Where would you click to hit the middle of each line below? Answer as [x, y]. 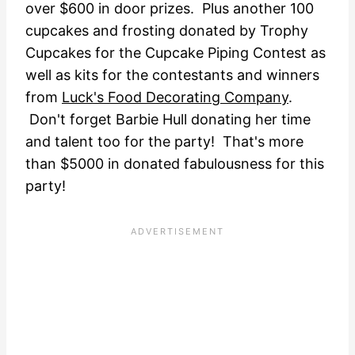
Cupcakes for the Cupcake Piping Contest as [176, 52]
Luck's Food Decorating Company [175, 97]
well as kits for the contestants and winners [172, 74]
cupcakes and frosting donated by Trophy [167, 30]
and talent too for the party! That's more [164, 141]
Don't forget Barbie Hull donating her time [168, 119]
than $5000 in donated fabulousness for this [175, 163]
